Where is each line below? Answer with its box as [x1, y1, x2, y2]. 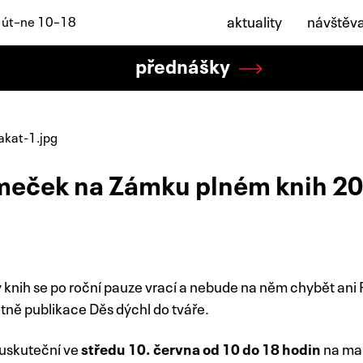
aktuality [227, 9, 282, 31]
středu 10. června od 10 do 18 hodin [81, 337, 323, 359]
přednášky [135, 50, 231, 79]
